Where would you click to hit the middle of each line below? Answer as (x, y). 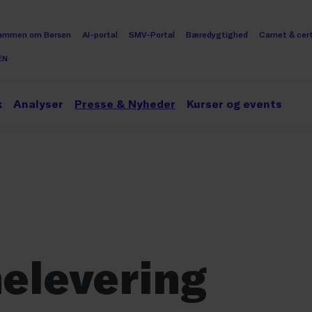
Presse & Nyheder (125, 103)
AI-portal (100, 34)
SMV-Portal (152, 34)
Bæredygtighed (217, 34)
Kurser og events (234, 103)
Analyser (38, 103)
